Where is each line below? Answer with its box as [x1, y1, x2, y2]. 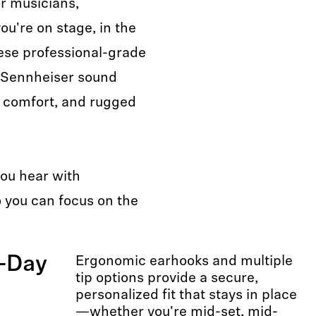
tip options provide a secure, [75, 272, 258, 286]
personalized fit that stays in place [75, 288, 297, 303]
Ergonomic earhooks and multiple [75, 255, 293, 269]
